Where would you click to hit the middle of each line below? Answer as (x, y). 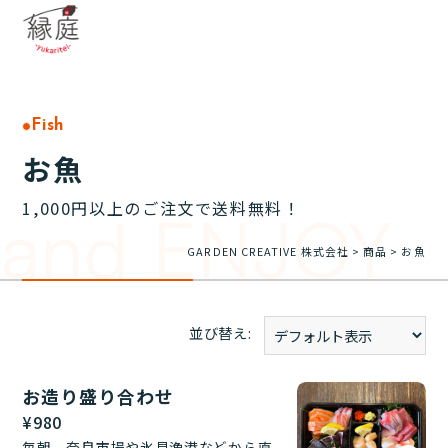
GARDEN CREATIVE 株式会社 (268, 251)
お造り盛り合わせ (98, 396)
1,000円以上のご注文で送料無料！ (161, 207)
